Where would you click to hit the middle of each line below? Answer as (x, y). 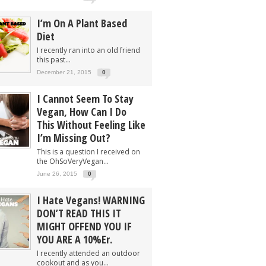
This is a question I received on (88, 152)
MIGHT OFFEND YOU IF (84, 226)
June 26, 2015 (57, 174)
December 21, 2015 (64, 72)
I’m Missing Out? (74, 138)
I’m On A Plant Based (82, 23)
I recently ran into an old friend (88, 50)
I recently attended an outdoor (88, 253)
